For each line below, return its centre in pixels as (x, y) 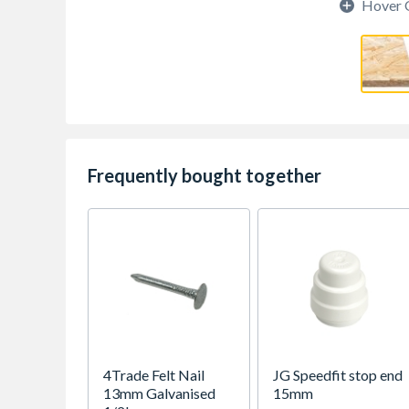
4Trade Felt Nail (154, 375)
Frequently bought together (204, 175)
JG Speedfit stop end (338, 375)
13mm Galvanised (159, 393)
